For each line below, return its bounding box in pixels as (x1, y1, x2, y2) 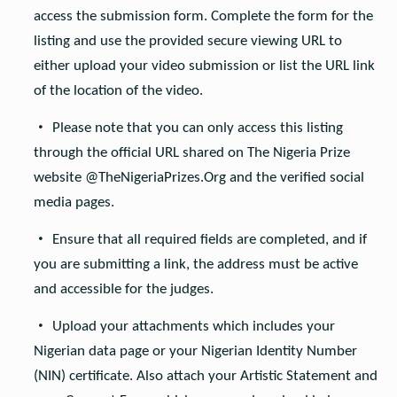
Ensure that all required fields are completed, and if (51, 231, 367, 247)
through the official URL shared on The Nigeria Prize (33, 144, 350, 160)
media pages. (33, 194, 114, 210)
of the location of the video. (33, 82, 203, 98)
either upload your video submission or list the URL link (33, 58, 375, 74)
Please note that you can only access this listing (51, 120, 343, 136)
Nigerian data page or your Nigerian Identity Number (33, 343, 357, 359)
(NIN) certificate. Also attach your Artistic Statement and (33, 368, 378, 384)
